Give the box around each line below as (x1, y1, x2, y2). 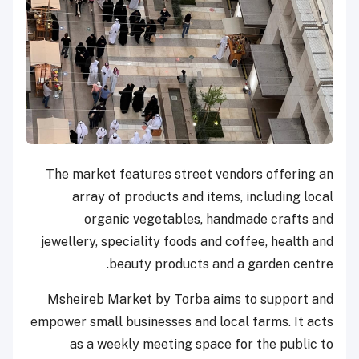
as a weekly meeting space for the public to (70, 337, 333, 353)
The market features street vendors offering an (46, 167, 333, 183)
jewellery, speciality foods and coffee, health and (41, 234, 333, 250)
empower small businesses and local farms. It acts (30, 314, 333, 330)
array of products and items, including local (72, 189, 333, 205)
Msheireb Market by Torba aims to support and (47, 292, 333, 308)
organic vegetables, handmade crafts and (84, 212, 333, 228)
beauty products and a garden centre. (109, 256, 333, 272)
